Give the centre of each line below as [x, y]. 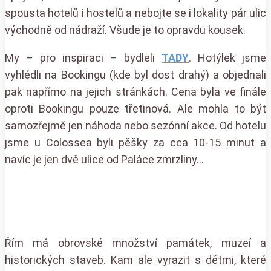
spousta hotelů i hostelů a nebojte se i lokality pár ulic [135, 13]
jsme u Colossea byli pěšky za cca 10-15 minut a [135, 142]
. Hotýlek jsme [227, 57]
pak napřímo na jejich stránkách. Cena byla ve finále [135, 91]
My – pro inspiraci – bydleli [83, 57]
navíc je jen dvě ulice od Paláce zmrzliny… [104, 159]
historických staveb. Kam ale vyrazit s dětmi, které [135, 260]
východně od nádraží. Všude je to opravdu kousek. [125, 30]
